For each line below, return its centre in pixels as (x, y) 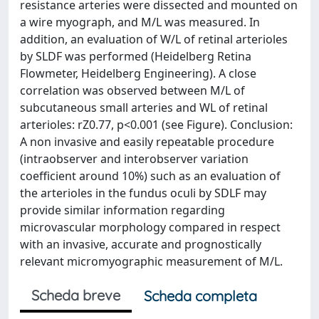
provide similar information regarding (122, 210)
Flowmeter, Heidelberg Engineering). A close (138, 73)
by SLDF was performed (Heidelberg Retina (136, 56)
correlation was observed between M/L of (132, 90)
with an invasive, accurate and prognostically (141, 244)
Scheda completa (200, 296)
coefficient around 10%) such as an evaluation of (150, 176)
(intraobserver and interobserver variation (134, 158)
